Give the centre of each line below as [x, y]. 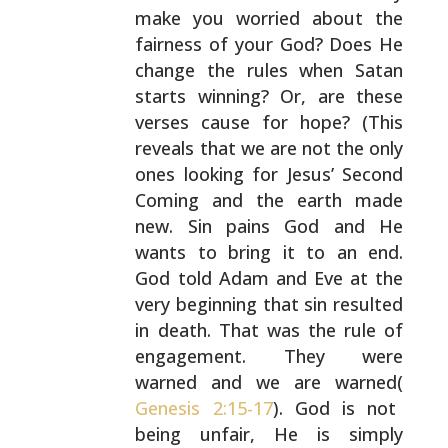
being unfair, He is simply [269, 434]
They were [325, 356]
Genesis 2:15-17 [204, 408]
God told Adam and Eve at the [269, 278]
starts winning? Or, [221, 96]
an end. [364, 252]
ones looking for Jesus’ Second [269, 174]
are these [355, 96]
